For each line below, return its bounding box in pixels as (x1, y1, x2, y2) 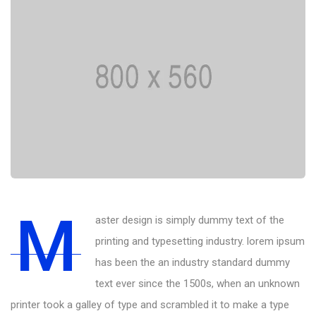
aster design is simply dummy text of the (95, 213, 284, 226)
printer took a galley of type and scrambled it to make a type (11, 298, 289, 311)
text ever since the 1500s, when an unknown (95, 276, 300, 290)
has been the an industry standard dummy (95, 255, 290, 269)
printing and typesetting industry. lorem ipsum (95, 234, 305, 248)
